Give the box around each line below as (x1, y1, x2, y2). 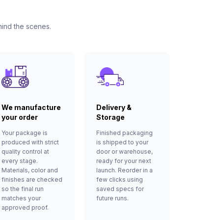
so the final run (1, 185, 44, 192)
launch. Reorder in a (96, 166, 153, 174)
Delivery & (96, 103, 132, 111)
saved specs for (96, 185, 144, 192)
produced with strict (1, 138, 59, 146)
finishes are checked (1, 175, 62, 183)
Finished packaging (96, 129, 153, 137)
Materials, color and (1, 166, 58, 174)
